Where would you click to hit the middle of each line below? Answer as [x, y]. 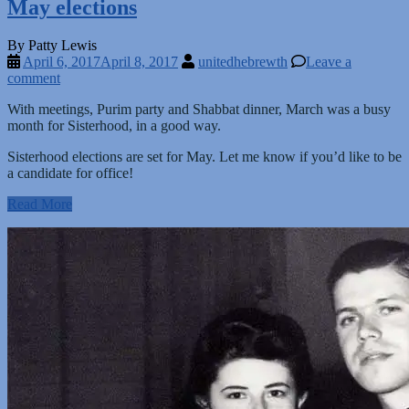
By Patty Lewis [52, 46]
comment [34, 79]
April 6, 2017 [62, 62]
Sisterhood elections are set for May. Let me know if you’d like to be [204, 157]
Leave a [329, 62]
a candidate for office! [70, 173]
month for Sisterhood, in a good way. [114, 126]
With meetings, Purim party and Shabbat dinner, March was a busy [199, 110]
